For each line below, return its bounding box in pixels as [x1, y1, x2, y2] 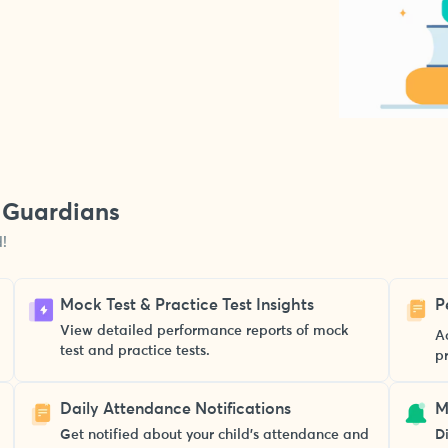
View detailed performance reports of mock [59, 324, 348, 338]
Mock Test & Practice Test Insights [59, 297, 314, 313]
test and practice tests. [59, 344, 210, 358]
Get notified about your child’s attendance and [59, 428, 369, 442]
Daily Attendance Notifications [59, 401, 291, 417]
